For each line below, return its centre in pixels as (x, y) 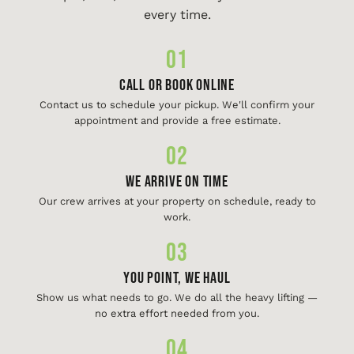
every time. (177, 15)
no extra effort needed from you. (177, 313)
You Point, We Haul (177, 278)
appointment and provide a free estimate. (177, 121)
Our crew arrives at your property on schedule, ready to (177, 201)
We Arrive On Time (177, 182)
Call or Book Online (177, 85)
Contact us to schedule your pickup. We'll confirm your (177, 105)
